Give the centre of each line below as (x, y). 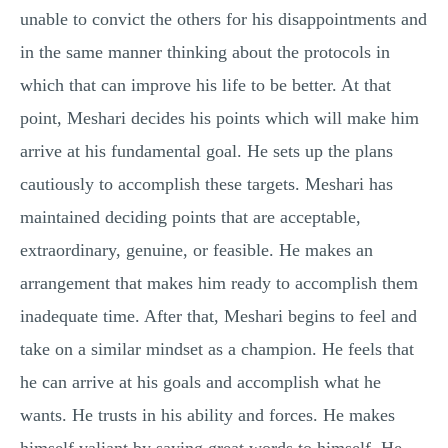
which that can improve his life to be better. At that (205, 85)
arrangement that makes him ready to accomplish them (219, 283)
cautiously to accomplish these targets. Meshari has (206, 184)
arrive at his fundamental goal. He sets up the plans (206, 151)
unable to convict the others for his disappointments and (223, 19)
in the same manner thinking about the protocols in (205, 52)
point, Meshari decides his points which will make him (219, 118)
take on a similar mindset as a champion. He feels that (217, 349)
